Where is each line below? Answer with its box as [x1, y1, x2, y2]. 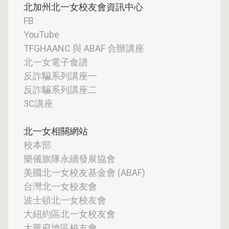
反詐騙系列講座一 [24, 71, 97, 82]
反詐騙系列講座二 [24, 84, 97, 96]
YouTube [24, 29, 59, 40]
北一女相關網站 [24, 126, 88, 137]
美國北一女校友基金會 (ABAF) [24, 167, 145, 178]
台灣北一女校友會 [24, 181, 97, 192]
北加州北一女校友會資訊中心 [24, 2, 143, 13]
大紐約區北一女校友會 [24, 209, 116, 220]
